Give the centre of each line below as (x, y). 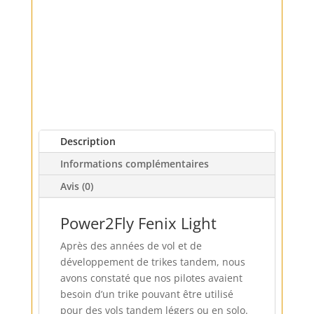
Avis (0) (76, 186)
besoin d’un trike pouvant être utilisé (146, 294)
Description (88, 141)
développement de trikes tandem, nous (152, 261)
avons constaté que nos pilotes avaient (151, 278)
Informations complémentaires (134, 163)
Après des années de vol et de (131, 245)
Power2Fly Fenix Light (138, 223)
